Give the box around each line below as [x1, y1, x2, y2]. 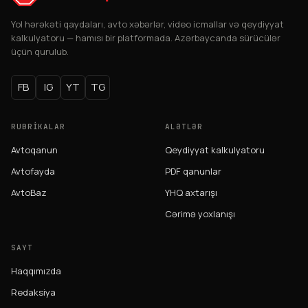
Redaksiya [11, 285, 56, 298]
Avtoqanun [11, 143, 58, 156]
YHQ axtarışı [165, 186, 217, 199]
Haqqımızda [11, 264, 61, 277]
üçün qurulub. [11, 45, 69, 58]
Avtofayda [11, 164, 55, 177]
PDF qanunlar [165, 164, 221, 177]
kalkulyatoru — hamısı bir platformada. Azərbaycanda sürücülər [11, 31, 280, 44]
